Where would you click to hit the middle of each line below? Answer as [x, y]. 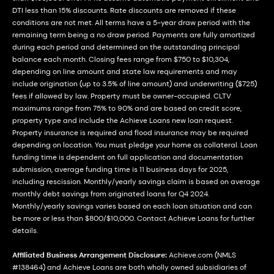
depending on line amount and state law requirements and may [125, 71]
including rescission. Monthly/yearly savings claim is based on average [136, 181]
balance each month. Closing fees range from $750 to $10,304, [121, 59]
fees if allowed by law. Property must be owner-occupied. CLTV [122, 96]
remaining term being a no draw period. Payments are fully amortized [134, 35]
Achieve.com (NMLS [202, 255]
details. [25, 230]
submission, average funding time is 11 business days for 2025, [120, 169]
